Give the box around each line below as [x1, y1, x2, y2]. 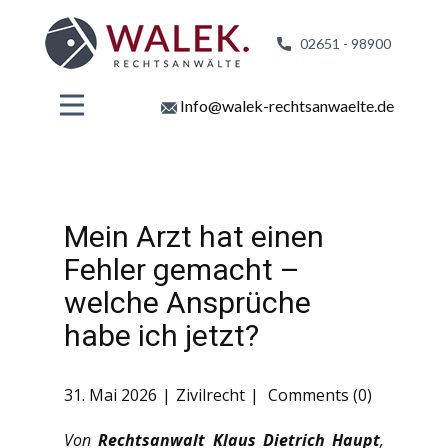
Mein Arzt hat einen [64, 218, 324, 254]
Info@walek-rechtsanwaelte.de [177, 96, 394, 116]
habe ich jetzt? [64, 317, 259, 353]
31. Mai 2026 [64, 384, 157, 406]
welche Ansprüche [64, 284, 311, 320]
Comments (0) [264, 384, 372, 406]
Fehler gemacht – [64, 251, 300, 287]
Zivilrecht [176, 384, 245, 406]
